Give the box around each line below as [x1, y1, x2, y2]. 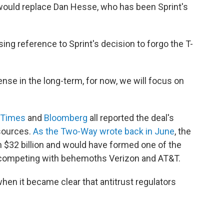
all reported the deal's [87, 112, 174, 123]
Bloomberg [44, 112, 87, 123]
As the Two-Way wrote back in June [33, 125, 174, 136]
